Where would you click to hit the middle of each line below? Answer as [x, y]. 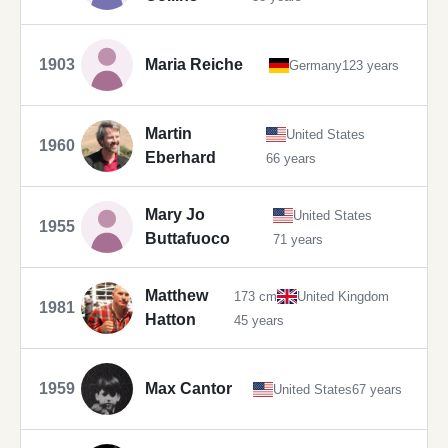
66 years [291, 158]
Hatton [170, 320]
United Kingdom [343, 296]
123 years [370, 65]
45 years [259, 320]
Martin [168, 134]
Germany [315, 65]
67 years [376, 389]
